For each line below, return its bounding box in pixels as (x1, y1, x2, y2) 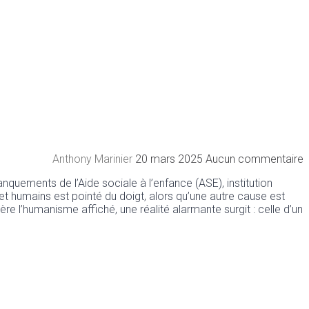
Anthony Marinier (52, 152, 135, 166)
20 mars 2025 (135, 152, 206, 166)
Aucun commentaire (206, 152, 303, 166)
